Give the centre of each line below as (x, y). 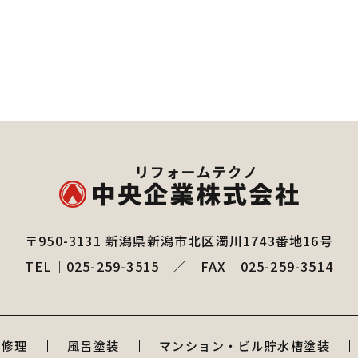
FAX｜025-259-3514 (267, 266)
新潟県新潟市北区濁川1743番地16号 (219, 241)
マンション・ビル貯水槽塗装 (244, 346)
